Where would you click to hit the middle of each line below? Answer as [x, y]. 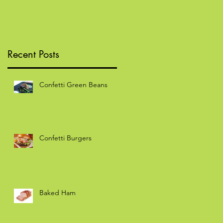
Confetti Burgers [65, 138]
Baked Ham [57, 192]
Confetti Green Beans [73, 84]
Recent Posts [33, 54]
